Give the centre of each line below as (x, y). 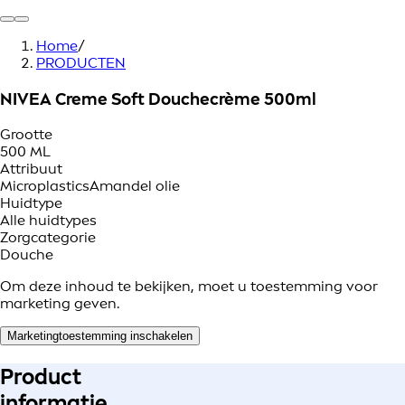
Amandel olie (135, 186)
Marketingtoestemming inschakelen (100, 336)
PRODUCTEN (81, 63)
